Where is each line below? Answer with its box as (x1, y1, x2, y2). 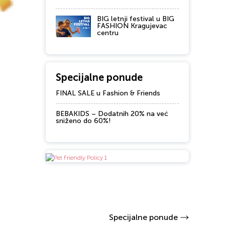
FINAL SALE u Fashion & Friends (56, 89, 160, 97)
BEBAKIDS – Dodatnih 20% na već (56, 109, 168, 118)
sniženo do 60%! (56, 117, 111, 125)
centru (97, 29, 119, 37)
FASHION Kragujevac (97, 22, 167, 30)
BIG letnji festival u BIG (97, 15, 174, 23)
